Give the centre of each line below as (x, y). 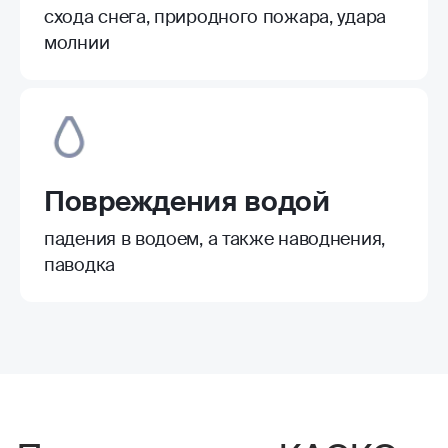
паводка (79, 264)
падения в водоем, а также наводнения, (214, 238)
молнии (77, 42)
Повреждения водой (187, 201)
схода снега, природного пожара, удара (215, 16)
